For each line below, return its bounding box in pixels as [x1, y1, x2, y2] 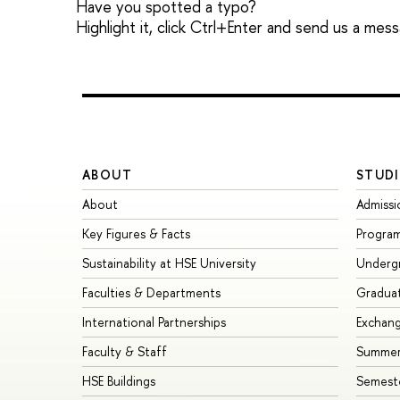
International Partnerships [82, 313, 226, 331]
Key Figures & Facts [82, 225, 190, 243]
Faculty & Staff [82, 343, 167, 361]
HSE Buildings [82, 372, 155, 390]
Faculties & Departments [82, 284, 221, 302]
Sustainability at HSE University [82, 254, 256, 272]
